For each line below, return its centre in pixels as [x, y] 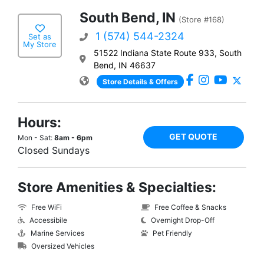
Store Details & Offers [140, 82]
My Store [40, 44]
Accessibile [47, 220]
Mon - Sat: [36, 138]
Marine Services [57, 233]
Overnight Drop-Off [182, 220]
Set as [40, 36]
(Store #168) [202, 20]
